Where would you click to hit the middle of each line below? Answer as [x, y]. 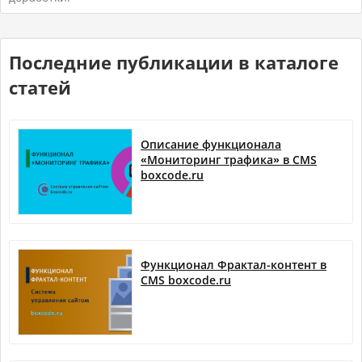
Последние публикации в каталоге [174, 63]
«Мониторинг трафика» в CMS [229, 160]
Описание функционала [211, 145]
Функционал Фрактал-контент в [234, 265]
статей [40, 88]
